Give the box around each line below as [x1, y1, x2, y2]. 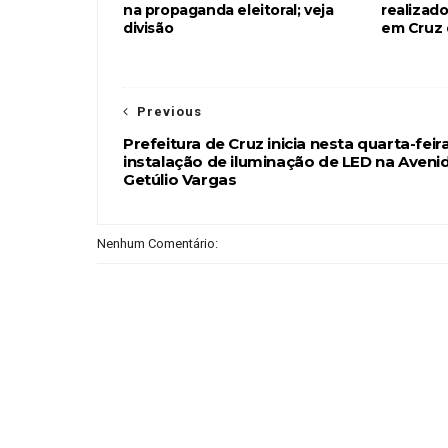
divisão [123, 19, 174, 37]
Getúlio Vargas [123, 170, 237, 189]
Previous [137, 104, 202, 119]
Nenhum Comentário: [97, 236, 218, 251]
